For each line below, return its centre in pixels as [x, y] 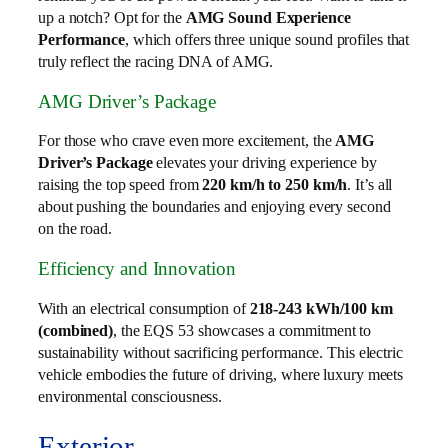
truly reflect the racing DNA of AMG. [156, 62]
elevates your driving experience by [264, 163]
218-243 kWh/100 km [321, 308]
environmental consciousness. [130, 396]
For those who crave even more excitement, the [187, 141]
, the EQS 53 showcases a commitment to [242, 330]
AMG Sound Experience [268, 18]
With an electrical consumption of [144, 308]
